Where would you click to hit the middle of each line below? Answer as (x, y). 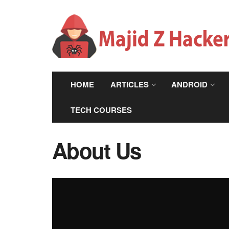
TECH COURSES (101, 110)
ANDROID (189, 84)
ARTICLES (130, 84)
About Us (97, 150)
